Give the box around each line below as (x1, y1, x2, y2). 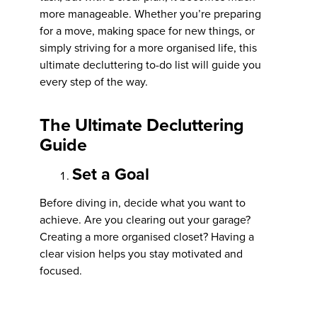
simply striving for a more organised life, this (40, 39, 258, 55)
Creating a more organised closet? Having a (40, 228, 255, 244)
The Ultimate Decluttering (40, 111, 245, 137)
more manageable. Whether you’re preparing (40, 5, 262, 21)
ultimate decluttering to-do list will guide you (40, 56, 262, 72)
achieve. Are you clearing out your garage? (40, 211, 251, 227)
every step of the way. (40, 73, 149, 89)
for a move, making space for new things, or (40, 22, 255, 38)
